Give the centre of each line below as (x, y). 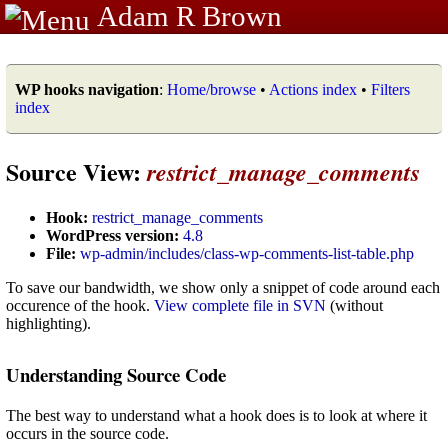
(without (354, 305)
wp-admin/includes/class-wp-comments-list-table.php (247, 253)
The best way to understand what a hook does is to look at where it (216, 415)
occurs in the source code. (87, 433)
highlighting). (48, 323)
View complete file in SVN (240, 305)
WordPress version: (112, 235)
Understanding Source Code (116, 374)
